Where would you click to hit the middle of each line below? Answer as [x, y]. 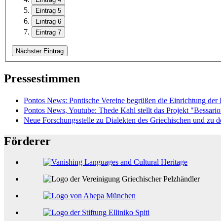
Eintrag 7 [48, 33]
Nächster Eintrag [40, 51]
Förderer [27, 141]
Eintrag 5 [48, 11]
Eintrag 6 [48, 22]
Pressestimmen [42, 79]
